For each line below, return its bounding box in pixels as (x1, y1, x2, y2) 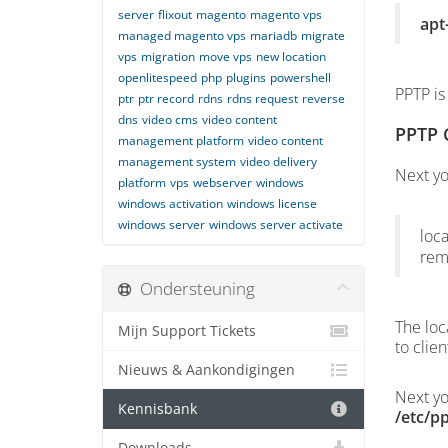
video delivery (240, 153, 317, 170)
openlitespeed (118, 69, 197, 86)
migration (141, 48, 195, 65)
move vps (199, 48, 252, 65)
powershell (270, 69, 331, 86)
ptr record (138, 90, 194, 107)
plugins (226, 69, 266, 86)
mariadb (250, 27, 297, 44)
